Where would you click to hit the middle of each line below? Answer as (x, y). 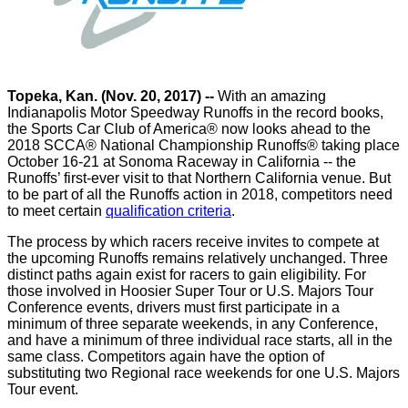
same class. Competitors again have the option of (166, 357)
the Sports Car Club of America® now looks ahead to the (189, 129)
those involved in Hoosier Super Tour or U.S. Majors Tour (190, 291)
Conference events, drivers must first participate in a (173, 307)
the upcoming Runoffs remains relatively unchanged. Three (198, 258)
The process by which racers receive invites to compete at (193, 242)
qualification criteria (168, 211)
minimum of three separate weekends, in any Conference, (193, 324)
